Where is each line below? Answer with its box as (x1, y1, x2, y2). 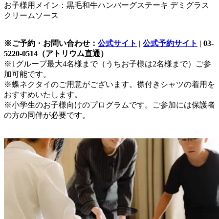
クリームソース (4, 11, 59, 20)
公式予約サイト (143, 39, 197, 47)
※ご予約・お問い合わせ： (4, 39, 98, 47)
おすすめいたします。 (4, 90, 82, 99)
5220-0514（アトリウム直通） (4, 49, 108, 58)
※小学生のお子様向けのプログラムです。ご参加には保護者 (4, 100, 215, 109)
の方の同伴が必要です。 (4, 110, 90, 119)
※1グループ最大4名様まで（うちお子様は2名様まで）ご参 (4, 59, 211, 68)
